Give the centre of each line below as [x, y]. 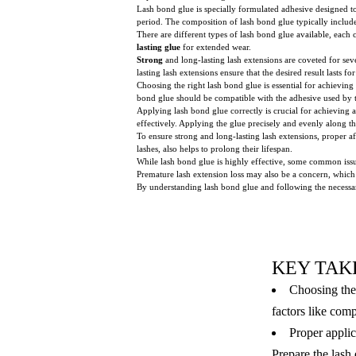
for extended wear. [216, 46]
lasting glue [159, 46]
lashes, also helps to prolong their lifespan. [215, 148]
